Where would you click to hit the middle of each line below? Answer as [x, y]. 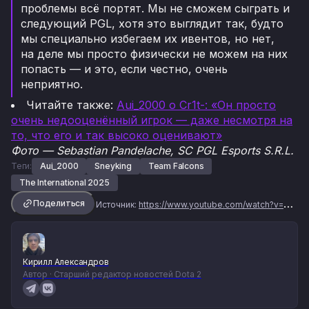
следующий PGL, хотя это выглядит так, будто [152, 24]
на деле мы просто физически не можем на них [154, 54]
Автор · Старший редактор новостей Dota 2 [112, 275]
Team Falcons [176, 166]
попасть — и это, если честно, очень [124, 69]
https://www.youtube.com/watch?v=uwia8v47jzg [211, 205]
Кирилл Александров [66, 262]
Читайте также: [71, 105]
